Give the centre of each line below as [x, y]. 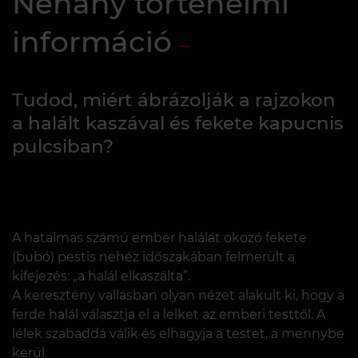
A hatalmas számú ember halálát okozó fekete [159, 237]
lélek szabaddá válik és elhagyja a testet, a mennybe [178, 333]
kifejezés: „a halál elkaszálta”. [101, 276]
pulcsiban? [63, 146]
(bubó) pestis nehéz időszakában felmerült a [153, 257]
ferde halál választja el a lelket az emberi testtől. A [169, 314]
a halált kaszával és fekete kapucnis [178, 123]
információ [92, 41]
